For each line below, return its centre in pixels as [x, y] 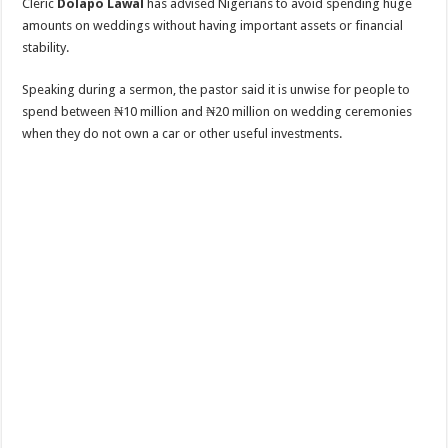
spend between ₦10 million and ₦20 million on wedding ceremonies [217, 111]
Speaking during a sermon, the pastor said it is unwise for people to [216, 89]
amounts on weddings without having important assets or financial [213, 25]
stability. [46, 47]
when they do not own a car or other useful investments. [182, 133]
